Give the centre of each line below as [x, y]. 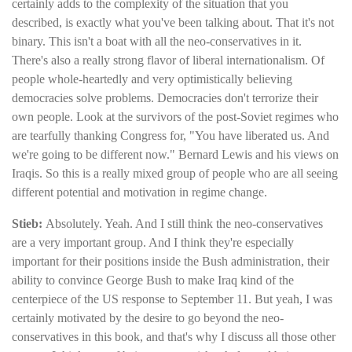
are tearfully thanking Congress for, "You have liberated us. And [170, 135]
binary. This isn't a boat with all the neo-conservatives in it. [157, 41]
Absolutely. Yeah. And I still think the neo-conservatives [184, 224]
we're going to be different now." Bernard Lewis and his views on [175, 154]
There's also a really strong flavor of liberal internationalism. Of [168, 60]
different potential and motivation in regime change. [139, 192]
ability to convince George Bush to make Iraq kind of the [153, 280]
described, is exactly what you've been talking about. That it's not [173, 22]
